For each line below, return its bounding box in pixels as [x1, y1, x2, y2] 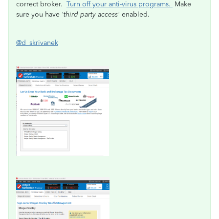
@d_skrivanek [16, 39, 58, 47]
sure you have [16, 10, 62, 19]
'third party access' [62, 10, 120, 19]
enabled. [120, 10, 152, 19]
